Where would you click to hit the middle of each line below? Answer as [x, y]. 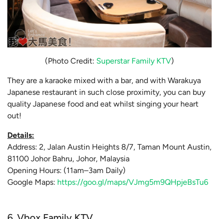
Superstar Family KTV [134, 61]
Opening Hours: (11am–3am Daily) [66, 170]
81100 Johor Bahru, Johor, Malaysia [68, 158]
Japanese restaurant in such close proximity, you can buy [106, 92]
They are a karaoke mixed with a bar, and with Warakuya [104, 80]
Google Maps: [32, 182]
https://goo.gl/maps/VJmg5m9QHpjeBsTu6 [133, 182]
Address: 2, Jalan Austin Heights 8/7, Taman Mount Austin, [109, 147]
